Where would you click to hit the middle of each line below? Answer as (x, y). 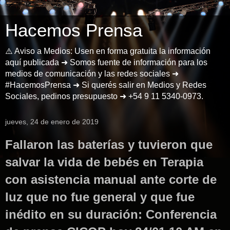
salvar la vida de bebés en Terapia (104, 162)
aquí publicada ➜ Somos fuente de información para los (106, 62)
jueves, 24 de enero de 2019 (52, 122)
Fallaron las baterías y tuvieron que (109, 145)
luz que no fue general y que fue (100, 197)
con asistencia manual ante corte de (111, 179)
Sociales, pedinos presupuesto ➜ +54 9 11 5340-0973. (104, 96)
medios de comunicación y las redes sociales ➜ (92, 74)
